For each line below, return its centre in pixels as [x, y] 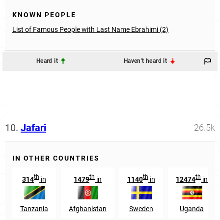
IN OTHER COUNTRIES [56, 158]
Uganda [192, 209]
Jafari [33, 127]
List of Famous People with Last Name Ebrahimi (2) [90, 29]
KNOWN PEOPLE [44, 14]
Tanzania [34, 209]
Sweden [141, 209]
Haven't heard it [146, 61]
